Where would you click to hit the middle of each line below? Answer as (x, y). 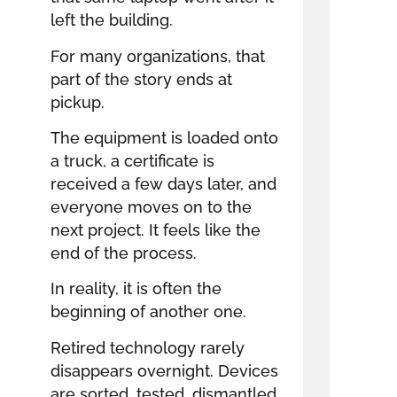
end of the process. (123, 253)
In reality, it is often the (136, 289)
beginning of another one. (148, 312)
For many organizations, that (157, 56)
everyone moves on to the (151, 206)
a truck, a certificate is (132, 160)
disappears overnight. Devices (164, 370)
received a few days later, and (163, 183)
